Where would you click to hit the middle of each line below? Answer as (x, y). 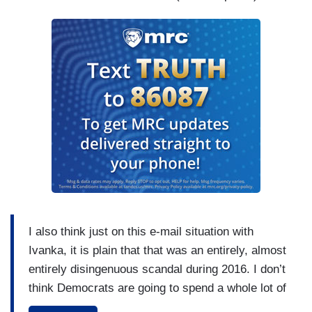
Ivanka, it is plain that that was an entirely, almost (157, 250)
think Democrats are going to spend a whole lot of (157, 288)
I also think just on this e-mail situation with (141, 231)
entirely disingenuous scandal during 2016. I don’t (157, 269)
